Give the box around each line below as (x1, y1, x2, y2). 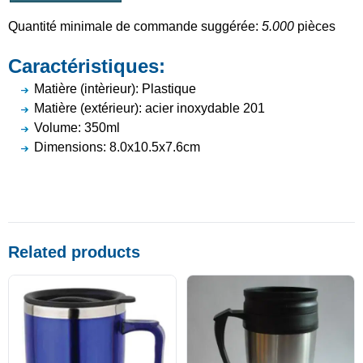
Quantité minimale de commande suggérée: (8, 19, 262, 34)
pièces (294, 19, 335, 34)
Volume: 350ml (34, 121, 120, 135)
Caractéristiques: (8, 55, 171, 78)
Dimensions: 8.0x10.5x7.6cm (34, 140, 200, 155)
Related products (8, 243, 140, 262)
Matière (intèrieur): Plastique (34, 82, 196, 96)
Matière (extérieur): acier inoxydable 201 (34, 101, 265, 116)
